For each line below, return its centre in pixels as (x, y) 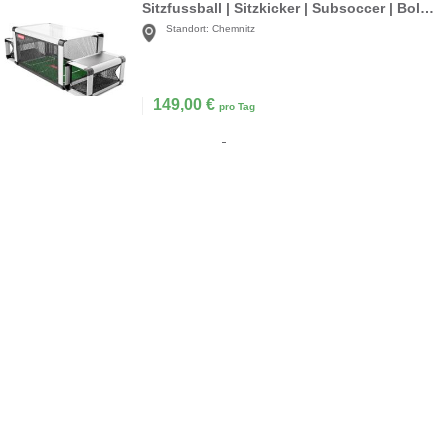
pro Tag (237, 107)
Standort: (187, 29)
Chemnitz (233, 29)
